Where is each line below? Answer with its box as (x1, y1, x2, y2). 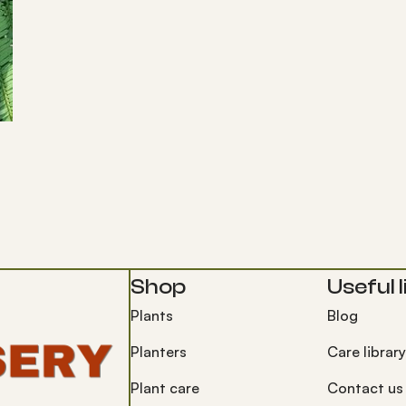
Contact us (326, 379, 403, 397)
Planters (130, 343, 188, 361)
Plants (130, 306, 174, 324)
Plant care (130, 379, 200, 397)
